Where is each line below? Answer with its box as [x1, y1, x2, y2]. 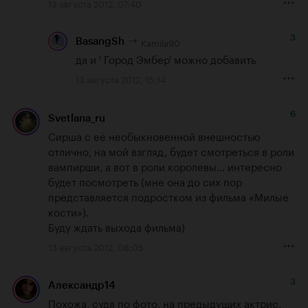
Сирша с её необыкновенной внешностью [48, 126, 261, 144]
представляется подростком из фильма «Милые [48, 187, 289, 204]
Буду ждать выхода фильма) [48, 217, 185, 234]
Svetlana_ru [48, 111, 105, 124]
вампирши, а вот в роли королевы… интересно [48, 157, 282, 174]
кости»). [48, 202, 91, 219]
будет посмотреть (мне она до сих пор [48, 172, 242, 189]
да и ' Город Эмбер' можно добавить [76, 50, 256, 67]
